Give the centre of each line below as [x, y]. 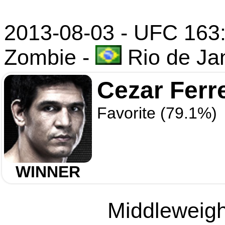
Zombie [40, 57]
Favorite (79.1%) [157, 113]
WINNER [48, 172]
